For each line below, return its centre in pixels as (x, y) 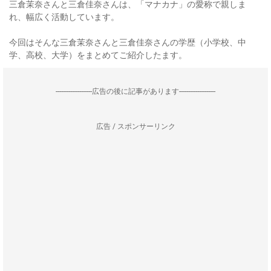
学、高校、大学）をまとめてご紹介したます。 (98, 55)
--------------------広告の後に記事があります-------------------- (135, 91)
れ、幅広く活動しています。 (64, 17)
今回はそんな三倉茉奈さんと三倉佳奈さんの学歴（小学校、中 (128, 42)
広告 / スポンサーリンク (135, 126)
